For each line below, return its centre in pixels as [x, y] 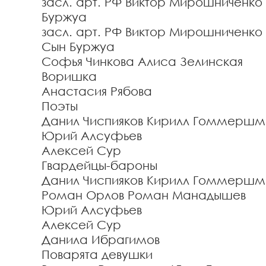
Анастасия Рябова [97, 91]
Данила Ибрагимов [101, 239]
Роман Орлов [83, 195]
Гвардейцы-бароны [99, 165]
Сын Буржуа [78, 46]
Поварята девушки [97, 254]
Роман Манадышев [187, 195]
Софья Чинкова [88, 61]
